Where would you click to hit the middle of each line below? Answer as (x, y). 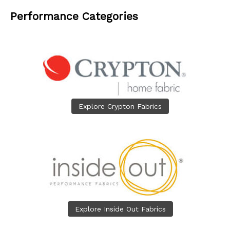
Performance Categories (74, 16)
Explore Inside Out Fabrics (120, 209)
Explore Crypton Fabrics (120, 106)
